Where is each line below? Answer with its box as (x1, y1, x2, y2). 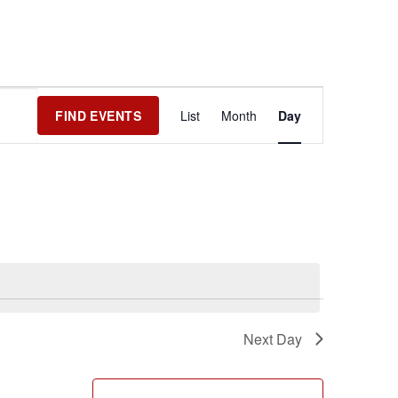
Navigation (239, 153, 329, 180)
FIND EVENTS (55, 107, 141, 124)
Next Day (243, 329, 302, 349)
